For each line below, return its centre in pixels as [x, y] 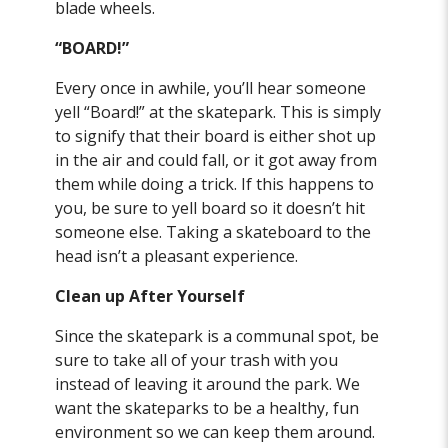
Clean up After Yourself [150, 296]
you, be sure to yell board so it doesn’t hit [210, 208]
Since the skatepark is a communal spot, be [217, 336]
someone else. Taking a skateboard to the [213, 232]
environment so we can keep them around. [215, 432]
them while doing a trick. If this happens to [215, 184]
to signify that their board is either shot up [216, 136]
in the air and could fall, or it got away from [216, 160]
